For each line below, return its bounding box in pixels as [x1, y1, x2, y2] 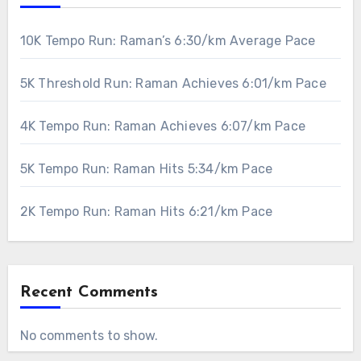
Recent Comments [19, 284, 158, 301]
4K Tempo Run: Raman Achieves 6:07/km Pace [19, 118, 305, 135]
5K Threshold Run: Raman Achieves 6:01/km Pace [19, 76, 326, 92]
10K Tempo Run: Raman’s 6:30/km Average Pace [19, 33, 316, 49]
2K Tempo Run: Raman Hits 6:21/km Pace [19, 204, 273, 220]
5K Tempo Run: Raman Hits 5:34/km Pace [19, 161, 273, 177]
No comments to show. [19, 328, 158, 344]
